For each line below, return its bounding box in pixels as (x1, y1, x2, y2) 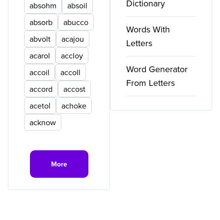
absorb (29, 17, 53, 27)
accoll (60, 67, 81, 78)
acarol (29, 50, 50, 61)
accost (63, 83, 85, 94)
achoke (61, 100, 86, 111)
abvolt (29, 33, 51, 44)
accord (29, 83, 53, 94)
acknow (29, 117, 56, 128)
